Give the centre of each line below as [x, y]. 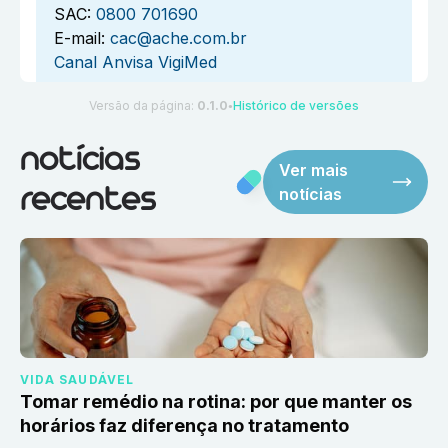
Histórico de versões [296, 106]
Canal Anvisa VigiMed [135, 62]
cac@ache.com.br [178, 38]
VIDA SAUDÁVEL [77, 380]
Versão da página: [143, 106]
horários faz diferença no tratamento [184, 426]
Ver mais [314, 170]
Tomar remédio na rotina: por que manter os [216, 402]
